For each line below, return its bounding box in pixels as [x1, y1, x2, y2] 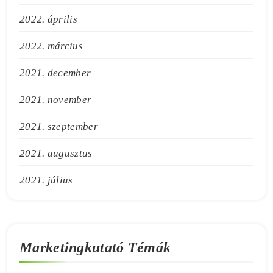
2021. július [19, 174, 73, 186]
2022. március [19, 40, 83, 52]
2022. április [19, 13, 77, 25]
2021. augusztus [19, 147, 93, 159]
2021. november [19, 93, 92, 105]
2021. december [19, 66, 91, 79]
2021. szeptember [19, 120, 98, 132]
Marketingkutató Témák [19, 239, 171, 255]
